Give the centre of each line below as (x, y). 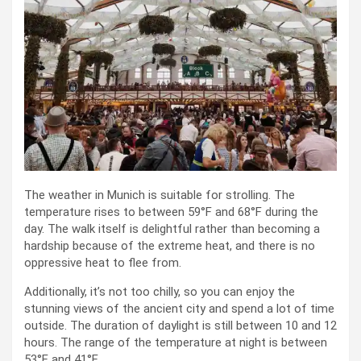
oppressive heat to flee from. (103, 262)
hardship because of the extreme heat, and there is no (170, 245)
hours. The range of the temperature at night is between (176, 342)
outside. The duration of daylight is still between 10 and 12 (180, 325)
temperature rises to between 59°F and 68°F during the (171, 212)
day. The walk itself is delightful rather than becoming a (172, 228)
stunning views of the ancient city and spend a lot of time (179, 308)
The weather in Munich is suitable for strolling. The (160, 195)
